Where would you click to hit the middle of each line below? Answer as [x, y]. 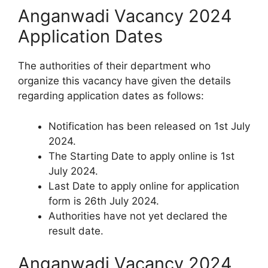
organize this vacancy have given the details [124, 81]
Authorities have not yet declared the [138, 216]
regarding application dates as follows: [111, 96]
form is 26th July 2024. [104, 201]
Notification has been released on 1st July [149, 126]
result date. [76, 231]
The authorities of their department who [114, 66]
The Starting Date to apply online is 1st [141, 156]
